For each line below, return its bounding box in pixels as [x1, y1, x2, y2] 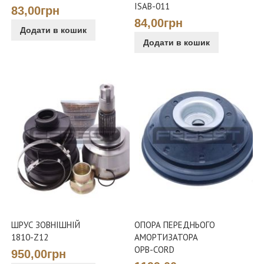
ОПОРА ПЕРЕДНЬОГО [134, 219, 216, 230]
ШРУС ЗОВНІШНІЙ [11, 219, 81, 230]
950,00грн [11, 249, 67, 260]
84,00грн [134, 18, 183, 29]
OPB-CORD [134, 243, 175, 255]
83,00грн [11, 5, 60, 16]
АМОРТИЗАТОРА [134, 231, 199, 243]
